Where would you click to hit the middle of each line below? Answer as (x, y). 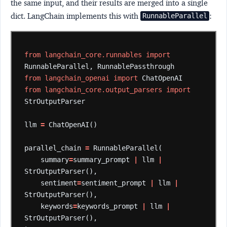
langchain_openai (77, 78)
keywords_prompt (108, 206)
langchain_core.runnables (93, 55)
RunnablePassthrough (136, 67)
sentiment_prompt (114, 183)
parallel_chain (53, 148)
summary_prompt (102, 160)
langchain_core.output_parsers (104, 90)
